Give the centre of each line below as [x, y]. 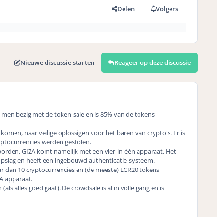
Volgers [167, 9]
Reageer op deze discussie [153, 62]
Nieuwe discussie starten [57, 62]
